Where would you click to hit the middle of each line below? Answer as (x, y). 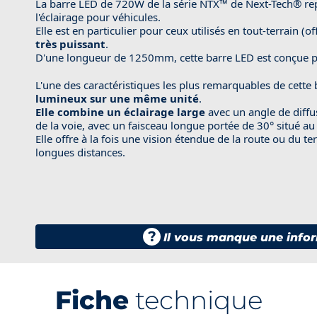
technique (195, 300)
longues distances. (80, 152)
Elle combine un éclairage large (120, 111)
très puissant (70, 44)
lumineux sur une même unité (117, 98)
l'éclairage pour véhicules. (98, 17)
